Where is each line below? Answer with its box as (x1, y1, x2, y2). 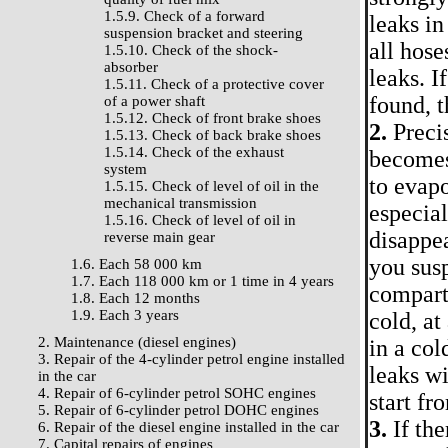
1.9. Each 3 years (71, 307, 179, 323)
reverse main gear (104, 229, 215, 245)
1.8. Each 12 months (71, 290, 200, 306)
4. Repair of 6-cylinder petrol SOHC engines (38, 385, 316, 401)
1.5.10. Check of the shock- (104, 42, 278, 58)
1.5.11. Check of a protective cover (104, 76, 324, 92)
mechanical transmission (104, 195, 257, 211)
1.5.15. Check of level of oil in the (104, 178, 319, 194)
